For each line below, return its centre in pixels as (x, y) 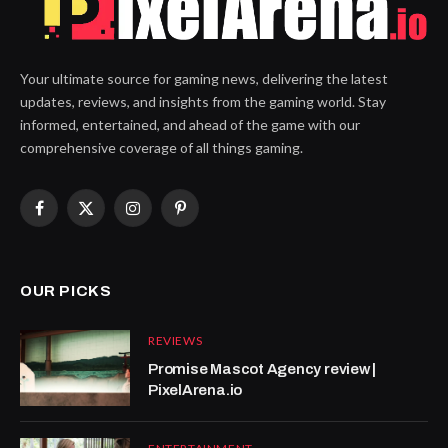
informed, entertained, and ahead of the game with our (190, 124)
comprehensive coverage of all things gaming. (161, 147)
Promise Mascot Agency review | (262, 369)
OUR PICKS (66, 291)
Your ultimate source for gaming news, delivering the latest (204, 78)
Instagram (163, 217)
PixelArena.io (195, 390)
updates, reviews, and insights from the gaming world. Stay (203, 101)
